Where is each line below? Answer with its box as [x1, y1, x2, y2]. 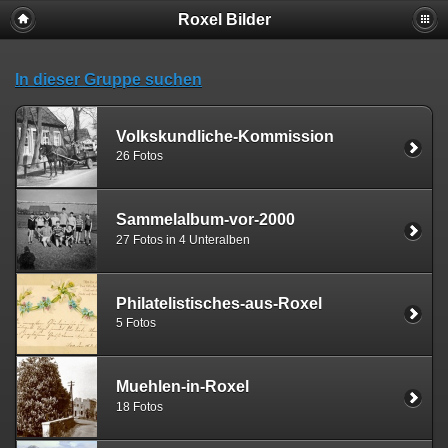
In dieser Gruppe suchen [15, 71, 202, 88]
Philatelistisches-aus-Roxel [116, 294, 322, 312]
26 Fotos [116, 149, 163, 164]
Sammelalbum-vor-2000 [116, 211, 295, 229]
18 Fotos [116, 399, 163, 414]
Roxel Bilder [177, 11, 271, 28]
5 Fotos [116, 316, 156, 331]
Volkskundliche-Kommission [116, 127, 334, 145]
